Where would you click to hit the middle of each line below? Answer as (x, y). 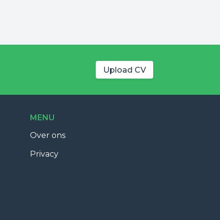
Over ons (48, 135)
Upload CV (124, 70)
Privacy (44, 154)
